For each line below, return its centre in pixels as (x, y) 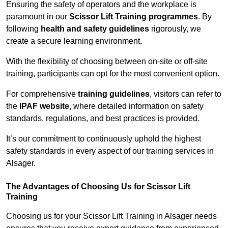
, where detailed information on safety (136, 106)
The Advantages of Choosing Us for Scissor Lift (98, 187)
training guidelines (114, 94)
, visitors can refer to (186, 94)
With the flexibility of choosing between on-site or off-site (107, 62)
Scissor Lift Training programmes (134, 17)
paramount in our (38, 17)
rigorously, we (175, 29)
